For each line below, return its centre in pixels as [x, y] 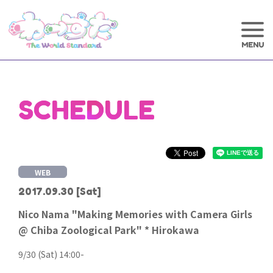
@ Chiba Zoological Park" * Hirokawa [109, 230]
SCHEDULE [87, 110]
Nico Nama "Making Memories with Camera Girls [135, 214]
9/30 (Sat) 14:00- [51, 254]
